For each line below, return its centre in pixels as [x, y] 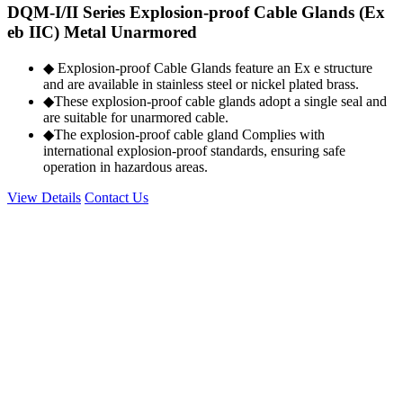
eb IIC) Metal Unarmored [102, 32]
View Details [44, 197]
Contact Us [116, 197]
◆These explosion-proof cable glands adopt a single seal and [215, 101]
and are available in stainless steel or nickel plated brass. [201, 84]
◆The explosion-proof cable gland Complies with [184, 134]
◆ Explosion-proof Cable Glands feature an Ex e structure [208, 67]
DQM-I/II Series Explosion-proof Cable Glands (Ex [196, 13]
